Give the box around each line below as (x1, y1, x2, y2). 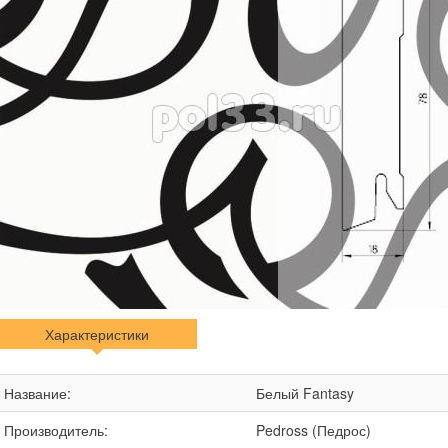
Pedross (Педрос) (256, 420, 371, 440)
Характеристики (45, 324, 149, 344)
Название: (4, 383, 71, 403)
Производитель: (4, 420, 108, 440)
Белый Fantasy (256, 383, 354, 403)
